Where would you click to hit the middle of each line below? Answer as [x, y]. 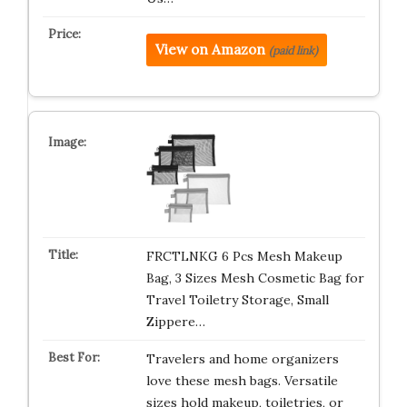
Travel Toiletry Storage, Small [237, 300]
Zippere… [175, 322]
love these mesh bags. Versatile [242, 381]
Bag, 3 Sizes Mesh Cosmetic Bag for [255, 278]
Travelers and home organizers [242, 359]
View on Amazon [210, 50]
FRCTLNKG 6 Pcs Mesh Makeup [244, 256]
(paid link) [293, 50]
